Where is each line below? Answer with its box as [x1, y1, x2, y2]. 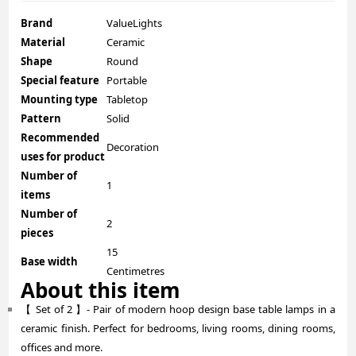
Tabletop [106, 92, 149, 107]
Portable [106, 73, 148, 88]
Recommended [21, 130, 100, 145]
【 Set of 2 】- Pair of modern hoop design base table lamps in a [21, 302, 335, 317]
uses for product [21, 149, 106, 164]
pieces [21, 226, 54, 241]
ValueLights [106, 16, 163, 31]
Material [21, 35, 66, 50]
